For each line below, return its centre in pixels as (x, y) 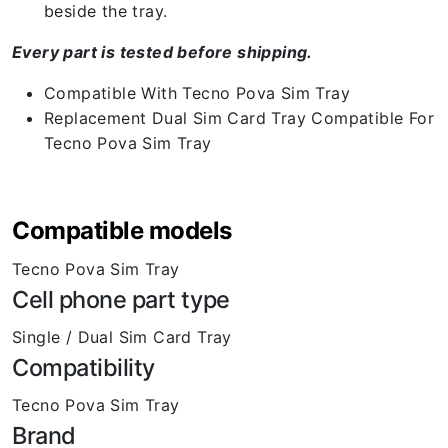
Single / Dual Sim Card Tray (122, 336)
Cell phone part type (121, 299)
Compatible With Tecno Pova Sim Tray (197, 92)
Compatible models (122, 230)
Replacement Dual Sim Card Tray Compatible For (239, 117)
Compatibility (83, 367)
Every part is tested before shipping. (162, 51)
